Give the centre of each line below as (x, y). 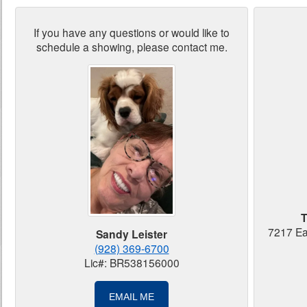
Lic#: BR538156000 (132, 263)
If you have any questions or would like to (132, 32)
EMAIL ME (132, 296)
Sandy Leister (132, 234)
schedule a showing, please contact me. (132, 46)
